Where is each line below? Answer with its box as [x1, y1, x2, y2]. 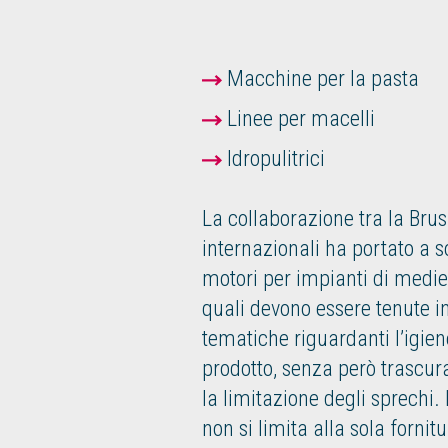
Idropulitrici [221, 145, 325, 171]
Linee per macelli [221, 105, 375, 131]
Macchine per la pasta [221, 65, 419, 91]
